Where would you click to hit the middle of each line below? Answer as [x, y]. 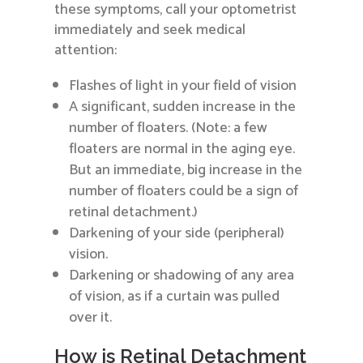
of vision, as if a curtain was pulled [175, 297]
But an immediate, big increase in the [186, 171]
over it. [91, 318]
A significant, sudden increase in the [183, 107]
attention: [86, 51]
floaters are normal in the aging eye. [182, 149]
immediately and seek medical [150, 30]
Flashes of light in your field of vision [183, 86]
